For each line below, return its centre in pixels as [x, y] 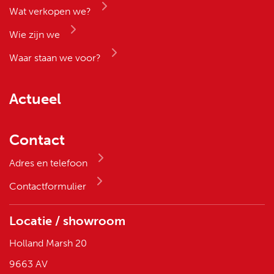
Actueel [35, 99]
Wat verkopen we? [50, 12]
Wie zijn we [35, 35]
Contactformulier [48, 187]
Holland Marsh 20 [48, 243]
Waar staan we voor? [55, 58]
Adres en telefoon [48, 163]
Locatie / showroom [67, 221]
